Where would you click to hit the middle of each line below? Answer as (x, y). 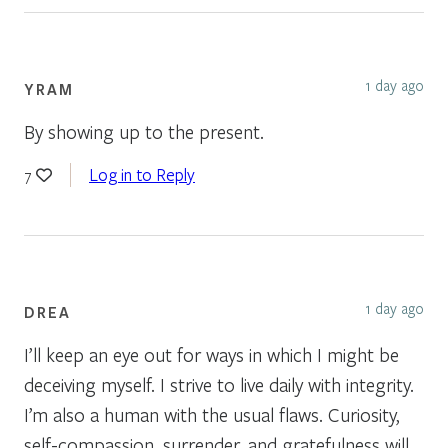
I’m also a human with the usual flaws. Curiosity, (212, 414)
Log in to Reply (142, 174)
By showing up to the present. (144, 131)
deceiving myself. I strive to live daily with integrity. (219, 384)
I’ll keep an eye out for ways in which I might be (211, 354)
